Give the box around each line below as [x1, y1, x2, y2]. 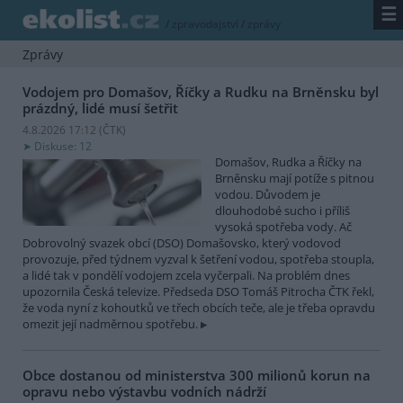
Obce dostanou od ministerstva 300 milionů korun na [22, 365, 371, 384]
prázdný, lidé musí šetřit [22, 99, 178, 118]
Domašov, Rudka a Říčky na [215, 153, 362, 170]
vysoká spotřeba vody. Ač [215, 218, 352, 235]
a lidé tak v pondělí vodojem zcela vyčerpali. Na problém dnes [22, 266, 350, 283]
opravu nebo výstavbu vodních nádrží [22, 381, 266, 400]
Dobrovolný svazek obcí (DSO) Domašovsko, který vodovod [22, 234, 341, 251]
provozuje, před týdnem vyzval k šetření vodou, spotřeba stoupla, [22, 250, 374, 267]
